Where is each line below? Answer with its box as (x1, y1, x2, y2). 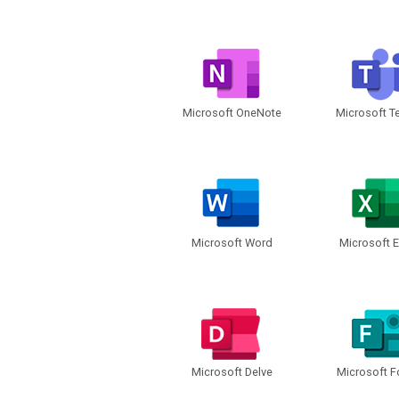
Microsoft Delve (191, 365, 273, 379)
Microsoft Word (191, 235, 273, 249)
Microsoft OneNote (182, 105, 281, 119)
